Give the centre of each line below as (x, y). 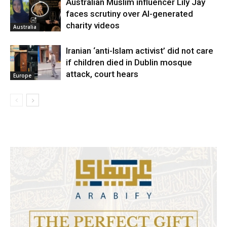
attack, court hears (102, 74)
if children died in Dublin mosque (129, 62)
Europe (22, 75)
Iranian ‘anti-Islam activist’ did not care (140, 50)
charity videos (93, 25)
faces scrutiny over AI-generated (129, 13)
